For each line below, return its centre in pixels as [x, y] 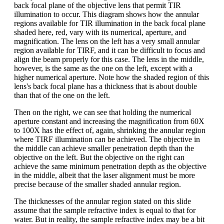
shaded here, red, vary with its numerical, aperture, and [100, 32]
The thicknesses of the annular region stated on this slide [102, 201]
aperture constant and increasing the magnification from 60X [109, 121]
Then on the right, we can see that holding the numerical [102, 112]
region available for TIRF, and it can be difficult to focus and [109, 50]
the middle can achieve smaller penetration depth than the [104, 148]
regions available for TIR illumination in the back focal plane [110, 23]
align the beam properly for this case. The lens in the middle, [109, 59]
